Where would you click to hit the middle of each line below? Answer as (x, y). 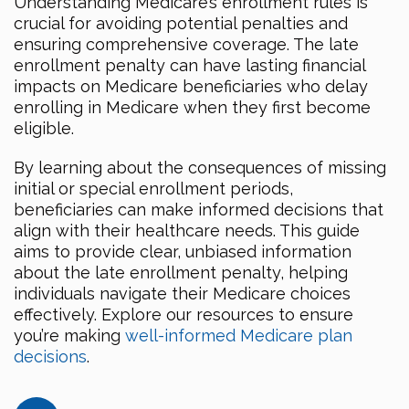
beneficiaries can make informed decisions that (199, 210)
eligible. (44, 129)
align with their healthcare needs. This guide (187, 231)
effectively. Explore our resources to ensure (184, 315)
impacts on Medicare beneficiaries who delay (191, 87)
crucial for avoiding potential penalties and (181, 24)
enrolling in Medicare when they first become (192, 108)
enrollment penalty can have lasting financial (189, 66)
